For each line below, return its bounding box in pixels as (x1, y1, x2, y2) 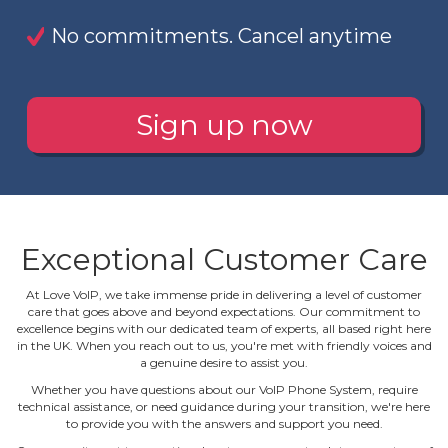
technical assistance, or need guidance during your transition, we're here (18, 398, 430, 414)
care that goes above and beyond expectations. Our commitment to (28, 303, 420, 319)
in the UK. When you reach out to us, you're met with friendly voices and (16, 337, 432, 353)
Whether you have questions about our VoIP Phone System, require (30, 381, 418, 397)
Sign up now (135, 108, 313, 143)
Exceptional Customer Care (20, 240, 428, 278)
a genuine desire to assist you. (140, 354, 308, 370)
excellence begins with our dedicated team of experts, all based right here (17, 320, 431, 336)
